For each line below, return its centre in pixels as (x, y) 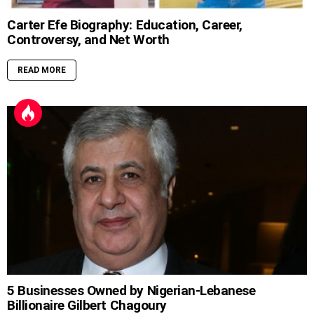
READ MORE (42, 70)
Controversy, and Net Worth (88, 39)
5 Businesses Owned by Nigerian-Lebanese (131, 290)
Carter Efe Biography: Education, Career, (125, 25)
